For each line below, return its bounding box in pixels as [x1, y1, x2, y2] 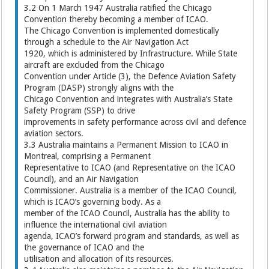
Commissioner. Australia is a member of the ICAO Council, [24, 186, 237, 195]
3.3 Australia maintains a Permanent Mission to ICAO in [24, 140, 229, 150]
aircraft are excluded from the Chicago [24, 60, 165, 70]
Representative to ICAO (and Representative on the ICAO [24, 163, 236, 172]
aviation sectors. [24, 128, 84, 138]
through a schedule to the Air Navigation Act [24, 37, 189, 47]
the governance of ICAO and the [24, 243, 145, 252]
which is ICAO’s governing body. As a [24, 197, 162, 207]
